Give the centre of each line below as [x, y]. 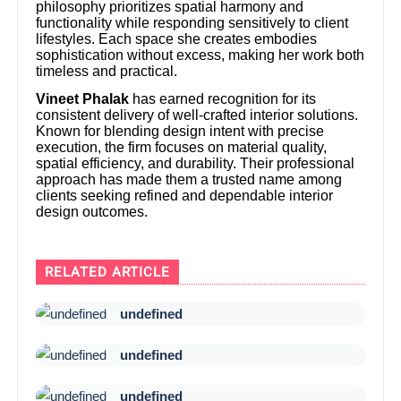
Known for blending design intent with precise [180, 132]
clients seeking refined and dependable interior [185, 196]
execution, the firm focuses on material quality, [182, 148]
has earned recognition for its [223, 99]
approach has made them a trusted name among [189, 180]
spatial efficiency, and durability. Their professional [196, 164]
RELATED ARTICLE [108, 272]
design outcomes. [92, 212]
